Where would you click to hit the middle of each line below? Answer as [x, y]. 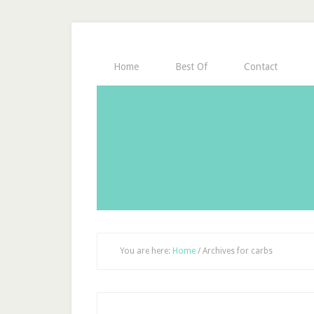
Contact [261, 67]
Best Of [191, 67]
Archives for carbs [237, 251]
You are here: [146, 251]
